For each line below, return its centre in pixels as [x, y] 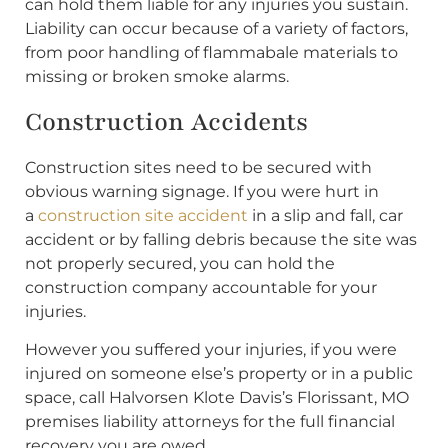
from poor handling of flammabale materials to [211, 53]
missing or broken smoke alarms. [157, 77]
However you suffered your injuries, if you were [211, 350]
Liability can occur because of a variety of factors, [216, 29]
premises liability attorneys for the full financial [210, 422]
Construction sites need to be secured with [198, 167]
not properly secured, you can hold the [180, 263]
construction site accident [143, 215]
